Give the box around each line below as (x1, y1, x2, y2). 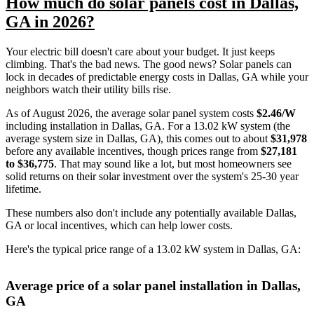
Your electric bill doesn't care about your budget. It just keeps (6, 45, 275, 57)
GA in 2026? (6, 12, 95, 31)
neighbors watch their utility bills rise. (6, 83, 171, 95)
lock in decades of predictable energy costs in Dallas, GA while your (6, 70, 308, 83)
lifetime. (6, 182, 41, 195)
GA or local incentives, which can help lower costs (6, 219, 230, 231)
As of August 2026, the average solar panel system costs (6, 107, 257, 119)
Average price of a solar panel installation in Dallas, (6, 278, 301, 293)
